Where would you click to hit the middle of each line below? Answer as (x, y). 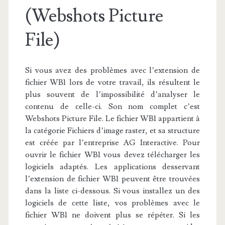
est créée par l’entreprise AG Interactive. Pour (113, 143)
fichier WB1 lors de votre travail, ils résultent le (113, 82)
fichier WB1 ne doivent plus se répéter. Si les (113, 215)
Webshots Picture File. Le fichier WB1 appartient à (113, 119)
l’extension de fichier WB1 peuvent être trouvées (113, 179)
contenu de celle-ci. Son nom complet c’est (113, 106)
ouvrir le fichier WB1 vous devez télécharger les (113, 155)
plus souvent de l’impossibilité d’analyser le (113, 94)
